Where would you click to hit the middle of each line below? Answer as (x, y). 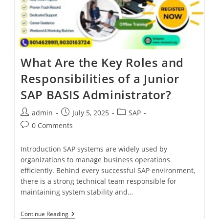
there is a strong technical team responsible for (99, 181)
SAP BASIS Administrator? (96, 95)
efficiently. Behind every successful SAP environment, (108, 171)
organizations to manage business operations (96, 160)
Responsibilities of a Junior (100, 79)
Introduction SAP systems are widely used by (94, 149)
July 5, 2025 (91, 113)
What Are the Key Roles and (102, 63)
